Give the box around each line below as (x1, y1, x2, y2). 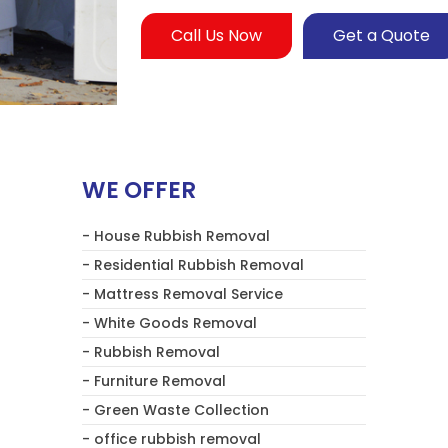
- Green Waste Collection (82, 400, 269, 421)
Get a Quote (333, 24, 430, 47)
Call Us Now (171, 24, 262, 47)
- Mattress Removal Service (82, 284, 283, 305)
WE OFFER (82, 174, 196, 207)
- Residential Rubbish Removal (82, 255, 304, 276)
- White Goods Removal (82, 313, 257, 334)
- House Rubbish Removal (82, 226, 270, 247)
